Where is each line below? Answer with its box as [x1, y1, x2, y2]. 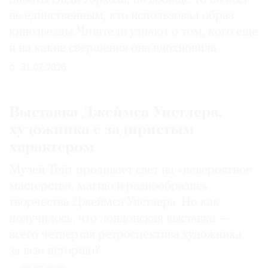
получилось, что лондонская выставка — [9, 212, 229, 226]
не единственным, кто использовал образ [9, 10, 234, 23]
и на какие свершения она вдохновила [9, 42, 217, 55]
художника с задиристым [9, 123, 194, 138]
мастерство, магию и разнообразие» [9, 180, 208, 193]
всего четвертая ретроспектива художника [9, 229, 242, 242]
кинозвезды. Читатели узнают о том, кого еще [9, 26, 258, 39]
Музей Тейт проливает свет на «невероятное [9, 164, 252, 177]
